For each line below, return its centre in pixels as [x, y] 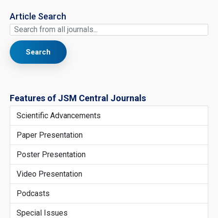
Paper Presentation [49, 135]
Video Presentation [49, 174]
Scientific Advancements [58, 115]
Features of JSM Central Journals [78, 98]
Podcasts [33, 193]
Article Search [38, 16]
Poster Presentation [51, 154]
